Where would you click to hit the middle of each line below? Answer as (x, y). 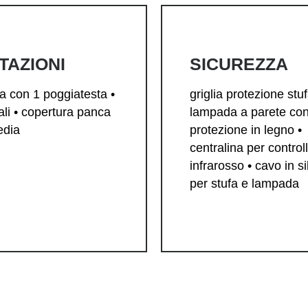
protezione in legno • (246, 130)
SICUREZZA (239, 64)
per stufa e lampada (244, 184)
